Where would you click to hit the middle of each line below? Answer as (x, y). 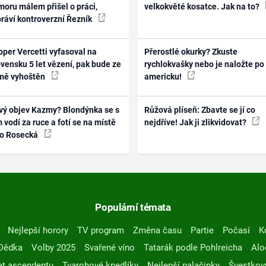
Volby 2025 (53, 248)
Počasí (236, 230)
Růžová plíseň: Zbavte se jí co (199, 110)
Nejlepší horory (38, 230)
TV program (100, 230)
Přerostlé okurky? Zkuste (191, 52)
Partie (202, 230)
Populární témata (133, 207)
